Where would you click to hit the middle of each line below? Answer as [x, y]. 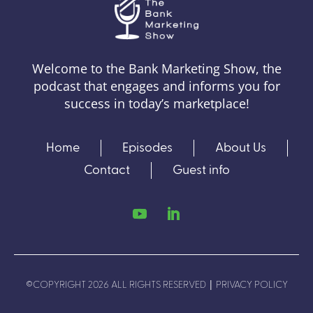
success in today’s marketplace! [156, 103]
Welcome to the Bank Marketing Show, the [156, 68]
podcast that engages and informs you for [156, 86]
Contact [107, 170]
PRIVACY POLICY [250, 285]
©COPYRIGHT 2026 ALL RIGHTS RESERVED [117, 285]
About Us [241, 148]
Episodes [147, 148]
